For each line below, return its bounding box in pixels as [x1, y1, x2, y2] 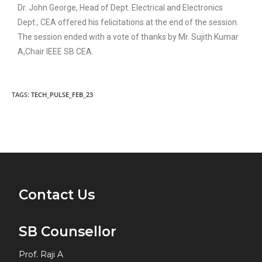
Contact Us [19, 187, 95, 203]
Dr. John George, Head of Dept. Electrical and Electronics [18, 3, 223, 12]
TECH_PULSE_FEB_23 [31, 90, 93, 99]
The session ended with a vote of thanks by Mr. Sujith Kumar [18, 32, 239, 42]
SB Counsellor [19, 223, 117, 240]
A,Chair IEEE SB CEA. [18, 47, 94, 56]
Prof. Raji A [19, 249, 64, 260]
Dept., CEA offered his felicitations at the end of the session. [18, 18, 239, 27]
